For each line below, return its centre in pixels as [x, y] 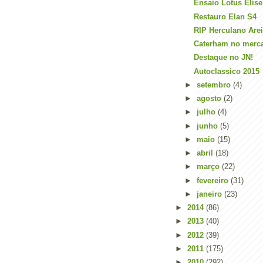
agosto [210, 98]
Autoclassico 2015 [227, 71]
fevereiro [213, 180]
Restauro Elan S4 [225, 16]
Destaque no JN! [224, 58]
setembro [215, 85]
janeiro [210, 194]
